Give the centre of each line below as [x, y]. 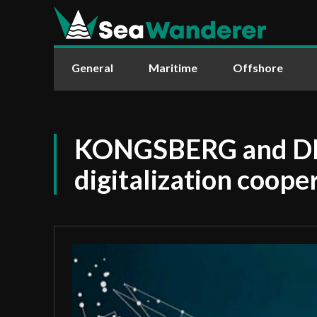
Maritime [173, 68]
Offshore [258, 68]
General [92, 68]
